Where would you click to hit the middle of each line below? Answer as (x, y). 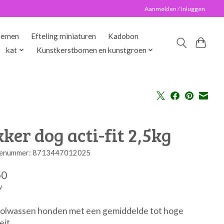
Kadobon (123, 36)
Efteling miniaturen (64, 36)
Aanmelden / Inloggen (175, 8)
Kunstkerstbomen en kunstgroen (91, 50)
